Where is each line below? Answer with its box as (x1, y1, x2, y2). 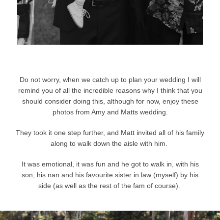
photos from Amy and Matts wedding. (52, 108, 168, 116)
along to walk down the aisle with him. (51, 139, 167, 148)
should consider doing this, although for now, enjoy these (22, 97, 198, 106)
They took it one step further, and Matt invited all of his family (16, 129, 204, 137)
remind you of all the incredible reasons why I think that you (18, 86, 202, 95)
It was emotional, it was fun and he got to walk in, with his (21, 160, 199, 168)
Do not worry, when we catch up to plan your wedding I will (19, 76, 201, 84)
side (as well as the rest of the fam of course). (38, 182, 180, 190)
